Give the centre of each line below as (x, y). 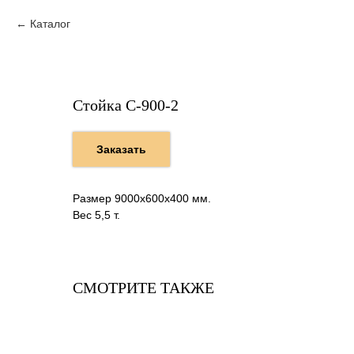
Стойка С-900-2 (126, 105)
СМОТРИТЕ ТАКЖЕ (143, 288)
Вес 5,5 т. (96, 215)
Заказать (121, 149)
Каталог (50, 24)
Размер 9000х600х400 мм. (142, 199)
